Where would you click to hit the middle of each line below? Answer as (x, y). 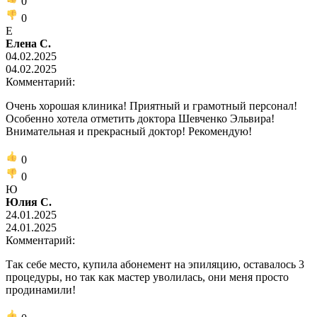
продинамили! (41, 289)
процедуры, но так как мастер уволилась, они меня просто (147, 277)
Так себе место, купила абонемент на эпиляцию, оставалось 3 (155, 264)
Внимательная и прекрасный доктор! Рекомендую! (129, 131)
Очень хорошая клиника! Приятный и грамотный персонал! (151, 105)
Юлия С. (29, 202)
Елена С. (28, 43)
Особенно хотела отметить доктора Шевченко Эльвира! (140, 118)
